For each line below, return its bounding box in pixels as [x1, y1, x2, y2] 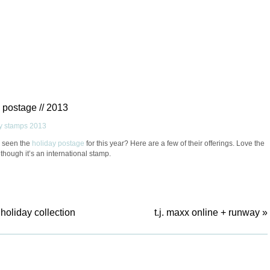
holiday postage [32, 139, 84, 148]
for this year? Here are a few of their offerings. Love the [84, 139, 265, 148]
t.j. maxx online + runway [154, 207, 260, 218]
